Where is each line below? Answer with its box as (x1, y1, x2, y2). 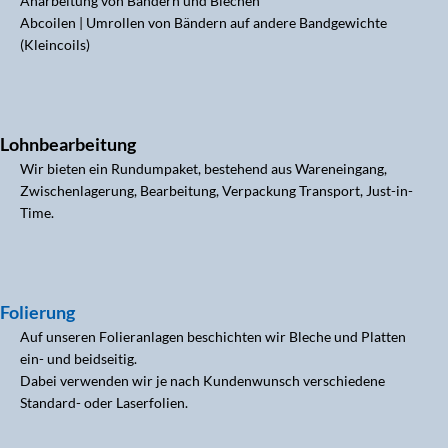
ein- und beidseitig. (20, 350, 137, 367)
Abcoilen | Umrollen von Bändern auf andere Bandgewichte (20, 14, 387, 31)
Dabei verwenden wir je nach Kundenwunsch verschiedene (20, 372, 385, 389)
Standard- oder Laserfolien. (20, 394, 188, 411)
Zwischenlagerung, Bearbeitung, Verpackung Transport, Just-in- (20, 182, 413, 199)
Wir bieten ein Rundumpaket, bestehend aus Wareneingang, (20, 160, 387, 177)
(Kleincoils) (20, 36, 90, 53)
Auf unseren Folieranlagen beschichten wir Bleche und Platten (20, 328, 406, 345)
